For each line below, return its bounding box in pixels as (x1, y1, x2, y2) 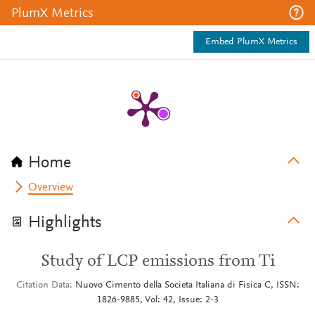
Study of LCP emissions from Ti (40, 253, 275, 270)
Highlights (28, 214, 102, 231)
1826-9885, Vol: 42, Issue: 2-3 (96, 295, 219, 305)
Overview (28, 182, 74, 193)
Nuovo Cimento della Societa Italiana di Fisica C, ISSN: (75, 281, 300, 290)
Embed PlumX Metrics (205, 37, 297, 47)
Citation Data (15, 281, 70, 290)
